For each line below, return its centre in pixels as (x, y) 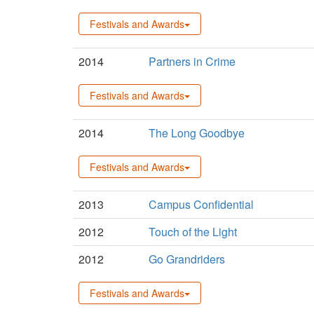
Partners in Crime (192, 61)
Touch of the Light (193, 231)
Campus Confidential (201, 204)
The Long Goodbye (197, 132)
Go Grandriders (187, 259)
